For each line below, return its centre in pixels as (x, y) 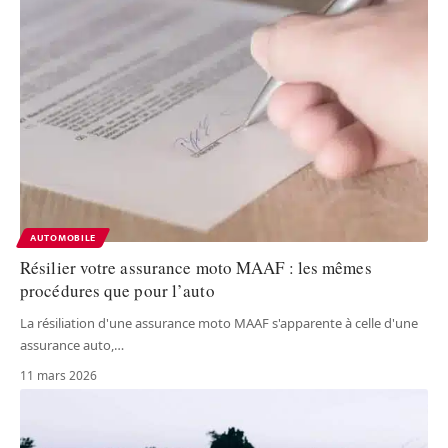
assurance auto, (67, 344)
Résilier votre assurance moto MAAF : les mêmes (196, 267)
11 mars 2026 (58, 375)
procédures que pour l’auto (117, 290)
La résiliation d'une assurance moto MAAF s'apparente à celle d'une (219, 322)
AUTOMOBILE (63, 237)
